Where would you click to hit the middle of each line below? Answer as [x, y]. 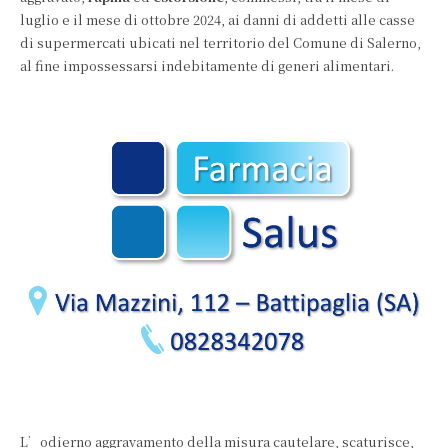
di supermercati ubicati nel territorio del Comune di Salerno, [220, 42]
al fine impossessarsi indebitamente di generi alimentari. [207, 65]
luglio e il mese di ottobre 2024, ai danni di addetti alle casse [217, 19]
